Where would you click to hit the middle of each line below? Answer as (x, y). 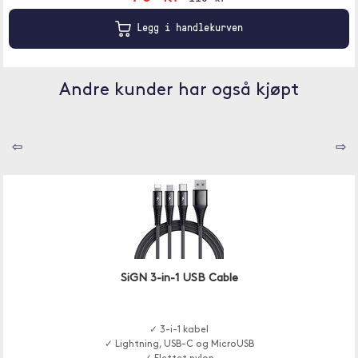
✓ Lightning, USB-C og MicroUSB (179, 344)
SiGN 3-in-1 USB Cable (179, 278)
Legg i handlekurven (187, 28)
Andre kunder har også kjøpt (179, 91)
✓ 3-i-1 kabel (179, 330)
